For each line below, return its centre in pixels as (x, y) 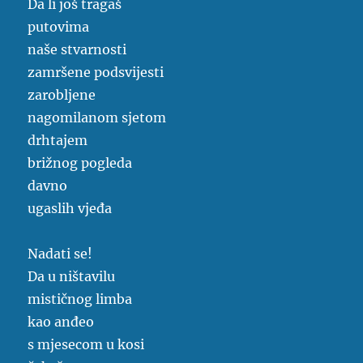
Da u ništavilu (72, 277)
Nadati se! (60, 254)
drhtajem (58, 141)
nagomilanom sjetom (97, 118)
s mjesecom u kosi (86, 345)
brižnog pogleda (80, 163)
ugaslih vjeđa (70, 209)
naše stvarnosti (77, 50)
